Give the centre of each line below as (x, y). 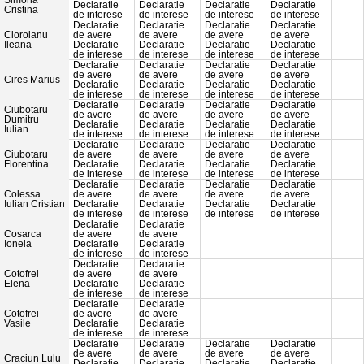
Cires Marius (32, 80)
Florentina (26, 165)
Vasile (17, 324)
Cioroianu (26, 35)
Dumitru (22, 120)
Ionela (18, 244)
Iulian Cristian (35, 204)
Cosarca (23, 234)
